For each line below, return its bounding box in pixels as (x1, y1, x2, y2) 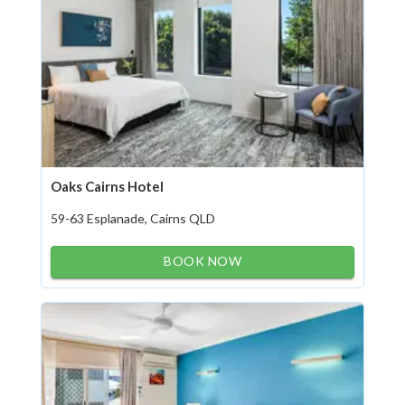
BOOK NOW (164, 253, 241, 268)
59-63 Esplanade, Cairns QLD (51, 211, 215, 226)
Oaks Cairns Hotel (51, 178, 164, 194)
